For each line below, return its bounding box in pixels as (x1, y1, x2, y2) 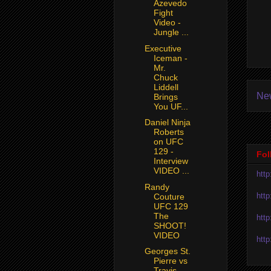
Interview (153, 156, 188, 166)
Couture (153, 191, 184, 201)
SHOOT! (153, 220, 186, 230)
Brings (153, 91, 178, 102)
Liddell (153, 82, 178, 92)
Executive (144, 43, 181, 53)
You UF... (153, 101, 188, 111)
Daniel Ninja (144, 117, 191, 128)
